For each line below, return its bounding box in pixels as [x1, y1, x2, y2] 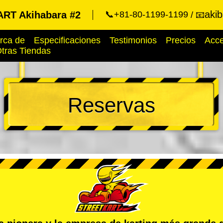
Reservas [68, 94, 155, 117]
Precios [166, 35, 196, 45]
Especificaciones [34, 35, 101, 45]
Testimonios [110, 35, 157, 45]
